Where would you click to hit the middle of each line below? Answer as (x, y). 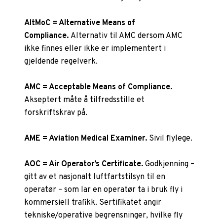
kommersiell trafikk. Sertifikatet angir (93, 203)
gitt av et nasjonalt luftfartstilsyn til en (95, 177)
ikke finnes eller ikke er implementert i (95, 49)
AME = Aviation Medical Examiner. (86, 138)
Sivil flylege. (170, 138)
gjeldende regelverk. (61, 61)
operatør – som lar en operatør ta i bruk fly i (104, 190)
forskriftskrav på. (56, 113)
